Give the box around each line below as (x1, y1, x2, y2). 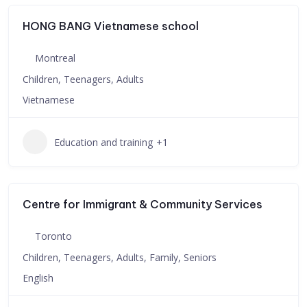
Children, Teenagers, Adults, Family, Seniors (23, 251, 217, 264)
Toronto (35, 230, 72, 243)
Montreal (35, 51, 75, 64)
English (23, 271, 53, 284)
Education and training (54, 135, 153, 149)
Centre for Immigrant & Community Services (23, 197, 262, 211)
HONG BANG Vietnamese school (23, 19, 199, 33)
